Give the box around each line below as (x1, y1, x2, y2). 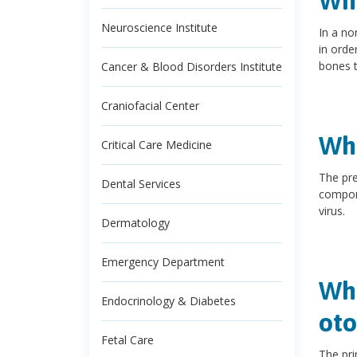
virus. (318, 203, 345, 218)
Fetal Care (101, 332, 154, 347)
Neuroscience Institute (101, 20, 218, 35)
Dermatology (101, 215, 170, 230)
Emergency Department (101, 254, 225, 269)
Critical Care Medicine (101, 137, 212, 152)
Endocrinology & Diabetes (101, 293, 236, 308)
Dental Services (101, 176, 181, 191)
